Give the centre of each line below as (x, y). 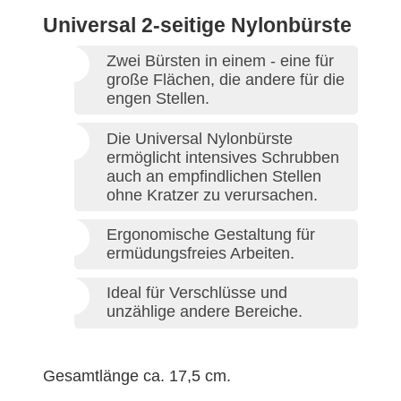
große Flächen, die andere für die (226, 80)
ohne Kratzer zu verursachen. (212, 195)
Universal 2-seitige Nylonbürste (197, 25)
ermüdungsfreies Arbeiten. (200, 253)
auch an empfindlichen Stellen (214, 176)
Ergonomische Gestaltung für (211, 234)
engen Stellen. (158, 99)
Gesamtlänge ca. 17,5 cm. (137, 375)
